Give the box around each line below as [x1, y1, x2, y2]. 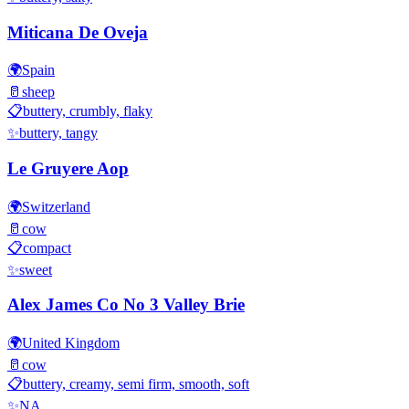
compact [23, 239, 71, 256]
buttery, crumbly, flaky [23, 103, 152, 120]
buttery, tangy [19, 125, 98, 142]
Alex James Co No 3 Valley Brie [7, 295, 245, 315]
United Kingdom [22, 335, 120, 351]
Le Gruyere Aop [7, 158, 129, 178]
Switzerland [22, 198, 90, 215]
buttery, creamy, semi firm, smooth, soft [23, 376, 249, 393]
